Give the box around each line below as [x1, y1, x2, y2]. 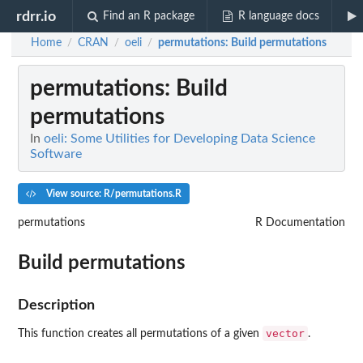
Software [30, 147, 82, 161]
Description [18, 297, 95, 312]
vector [266, 327, 305, 340]
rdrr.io [16, 9, 57, 23]
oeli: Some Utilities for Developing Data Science [44, 132, 315, 146]
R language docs [237, 11, 319, 22]
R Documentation [255, 216, 345, 228]
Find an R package [103, 11, 195, 22]
